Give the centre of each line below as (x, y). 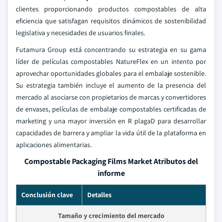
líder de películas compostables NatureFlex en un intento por (111, 61)
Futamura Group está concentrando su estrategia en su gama (111, 50)
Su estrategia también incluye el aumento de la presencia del (111, 85)
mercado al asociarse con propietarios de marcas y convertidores (111, 97)
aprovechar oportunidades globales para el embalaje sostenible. (111, 73)
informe (111, 173)
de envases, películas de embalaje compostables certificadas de (111, 109)
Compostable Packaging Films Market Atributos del (111, 161)
